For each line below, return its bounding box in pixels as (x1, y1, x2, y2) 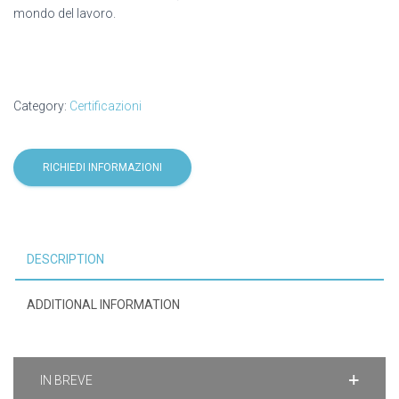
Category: (13, 99, 69, 114)
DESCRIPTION (27, 252, 104, 267)
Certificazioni (69, 99, 142, 114)
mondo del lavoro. (13, 6, 116, 21)
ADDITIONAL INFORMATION (27, 297, 180, 313)
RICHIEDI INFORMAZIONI (43, 161, 162, 175)
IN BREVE (40, 373, 93, 388)
